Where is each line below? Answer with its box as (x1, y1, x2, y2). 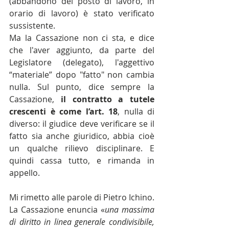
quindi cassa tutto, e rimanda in (9, 155, 154, 167)
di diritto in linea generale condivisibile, (9, 216, 154, 228)
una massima (105, 204, 154, 216)
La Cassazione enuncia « (9, 204, 105, 216)
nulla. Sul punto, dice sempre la (9, 81, 154, 93)
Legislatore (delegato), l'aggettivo (9, 57, 154, 68)
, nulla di (118, 106, 154, 118)
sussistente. (9, 20, 55, 32)
